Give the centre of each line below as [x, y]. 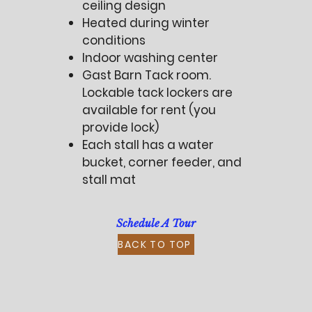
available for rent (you [149, 110]
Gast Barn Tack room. [147, 75]
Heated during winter [146, 23]
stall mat [109, 180]
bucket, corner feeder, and [162, 162]
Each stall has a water [148, 145]
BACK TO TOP [155, 244]
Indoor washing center [150, 58]
